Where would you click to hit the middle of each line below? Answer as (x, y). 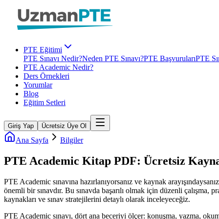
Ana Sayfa (32, 140)
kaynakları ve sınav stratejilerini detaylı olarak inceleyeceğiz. (97, 199)
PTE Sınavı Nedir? (53, 58)
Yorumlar (38, 85)
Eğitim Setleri (44, 102)
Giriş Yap (21, 126)
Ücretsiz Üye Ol (64, 126)
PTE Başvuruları (170, 58)
